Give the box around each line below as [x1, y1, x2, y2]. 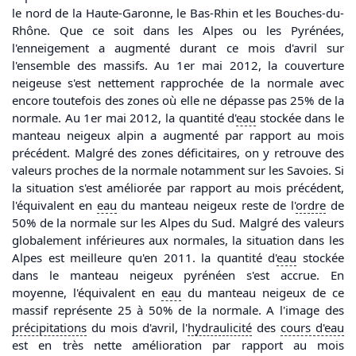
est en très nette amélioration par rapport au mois [12, 337, 344, 354]
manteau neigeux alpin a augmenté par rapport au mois [12, 127, 344, 144]
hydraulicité [188, 319, 253, 336]
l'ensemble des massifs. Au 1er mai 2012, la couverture [12, 57, 344, 74]
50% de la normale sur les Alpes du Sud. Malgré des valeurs [12, 215, 344, 231]
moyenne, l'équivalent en [12, 284, 161, 301]
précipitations [12, 319, 87, 336]
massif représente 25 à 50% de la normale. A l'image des [12, 302, 344, 319]
